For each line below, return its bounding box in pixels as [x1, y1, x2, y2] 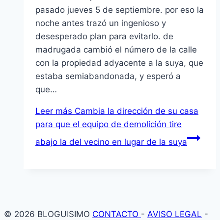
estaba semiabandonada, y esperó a [35, 71, 181, 82]
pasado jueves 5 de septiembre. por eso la [35, 5, 204, 15]
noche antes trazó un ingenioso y [35, 18, 166, 28]
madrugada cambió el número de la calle [35, 45, 197, 55]
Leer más [35, 106, 72, 116]
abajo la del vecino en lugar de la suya [35, 137, 187, 147]
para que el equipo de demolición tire [35, 119, 182, 130]
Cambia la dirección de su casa [72, 106, 198, 116]
